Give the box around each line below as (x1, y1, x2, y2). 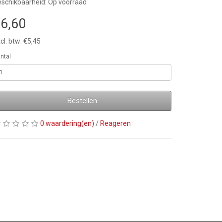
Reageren (100, 119, 131, 127)
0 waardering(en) (40, 119, 94, 127)
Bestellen (67, 96, 97, 105)
